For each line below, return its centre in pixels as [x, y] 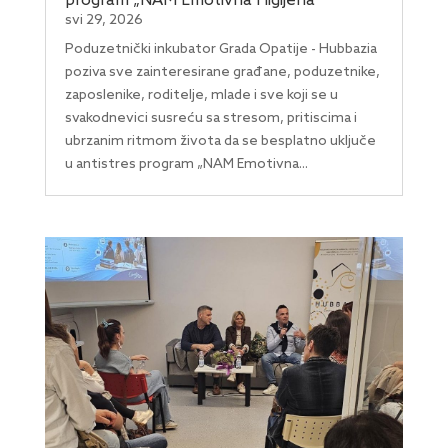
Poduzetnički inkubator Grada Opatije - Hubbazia [220, 49]
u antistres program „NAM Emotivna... [186, 164]
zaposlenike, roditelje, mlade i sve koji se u [201, 95]
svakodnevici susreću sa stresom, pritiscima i [210, 118]
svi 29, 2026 [103, 20]
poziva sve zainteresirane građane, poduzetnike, [222, 72]
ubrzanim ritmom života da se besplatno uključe [220, 141]
